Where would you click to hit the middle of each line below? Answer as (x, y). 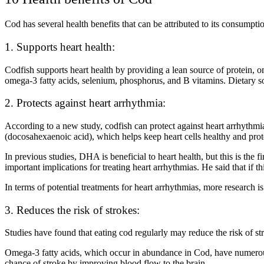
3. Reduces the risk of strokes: (72, 210)
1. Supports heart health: (60, 47)
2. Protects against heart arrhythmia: (85, 103)
